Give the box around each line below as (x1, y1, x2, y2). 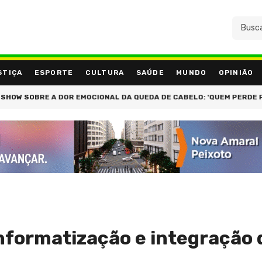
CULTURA (85, 68, 125, 77)
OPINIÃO (218, 68, 254, 77)
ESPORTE (34, 68, 74, 77)
